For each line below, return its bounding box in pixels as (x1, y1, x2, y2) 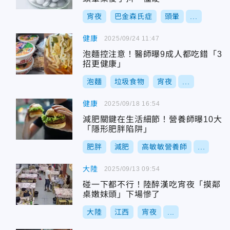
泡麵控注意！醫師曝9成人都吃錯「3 (83, 50, 222, 59)
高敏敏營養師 (142, 143, 188, 151)
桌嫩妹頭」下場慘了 (83, 190, 161, 199)
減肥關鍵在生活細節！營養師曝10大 (83, 115, 222, 124)
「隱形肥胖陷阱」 (83, 125, 152, 133)
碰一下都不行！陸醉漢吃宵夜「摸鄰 (83, 180, 221, 189)
